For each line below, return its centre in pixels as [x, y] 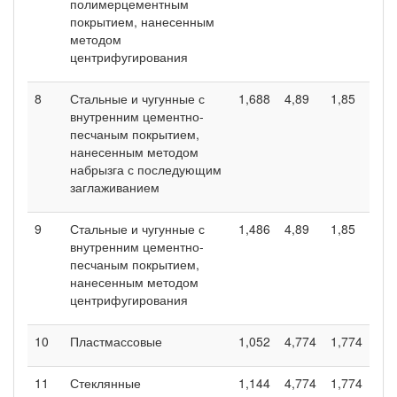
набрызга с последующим [146, 169]
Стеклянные [105, 382]
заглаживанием [115, 187]
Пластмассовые [116, 341]
